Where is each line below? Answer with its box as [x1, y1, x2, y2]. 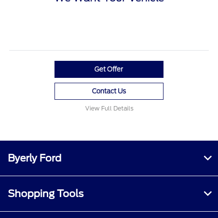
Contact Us [91, 88, 126, 95]
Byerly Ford [8, 152, 61, 164]
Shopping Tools [8, 188, 84, 200]
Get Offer [94, 66, 124, 73]
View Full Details [85, 105, 133, 112]
